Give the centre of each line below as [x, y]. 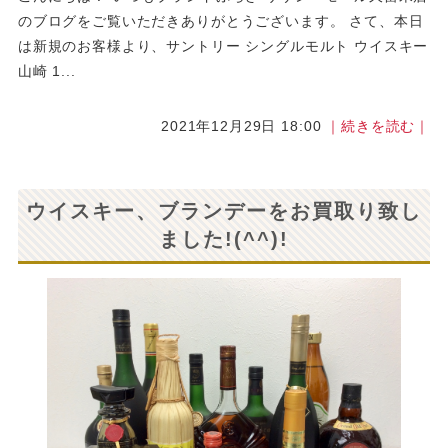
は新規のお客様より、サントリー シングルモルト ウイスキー [223, 46]
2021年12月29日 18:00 [244, 126]
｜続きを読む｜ [378, 126]
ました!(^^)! [224, 239]
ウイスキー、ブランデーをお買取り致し [224, 211]
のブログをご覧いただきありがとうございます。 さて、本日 [220, 21]
